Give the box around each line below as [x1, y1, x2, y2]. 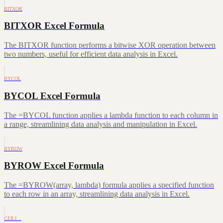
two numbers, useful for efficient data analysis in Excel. [4, 50, 178, 59]
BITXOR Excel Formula [4, 20, 105, 31]
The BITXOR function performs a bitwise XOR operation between [4, 41, 216, 50]
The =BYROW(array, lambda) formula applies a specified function [4, 181, 214, 190]
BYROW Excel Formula [4, 160, 104, 171]
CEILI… [4, 216, 21, 222]
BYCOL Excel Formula [4, 90, 101, 101]
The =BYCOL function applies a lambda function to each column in [4, 111, 218, 119]
